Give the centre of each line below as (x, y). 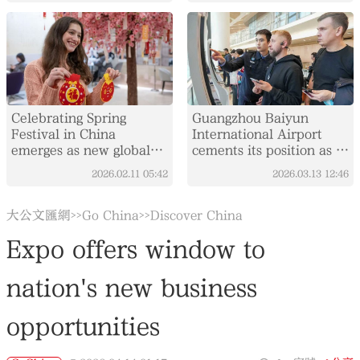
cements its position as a (267, 151)
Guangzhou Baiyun (250, 119)
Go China (111, 216)
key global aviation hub (264, 167)
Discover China (197, 216)
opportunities (84, 327)
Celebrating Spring (69, 119)
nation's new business (132, 288)
